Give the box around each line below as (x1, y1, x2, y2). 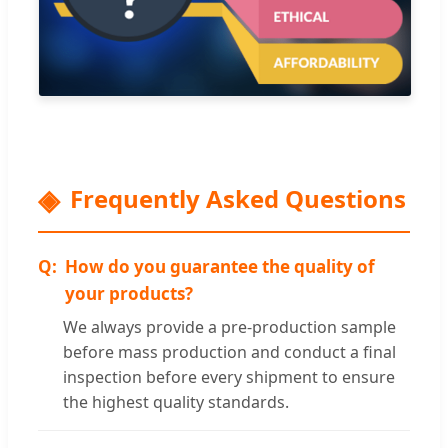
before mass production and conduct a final (63, 341, 396, 364)
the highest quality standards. (63, 391, 289, 414)
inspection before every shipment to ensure (63, 366, 395, 389)
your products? (65, 282, 193, 306)
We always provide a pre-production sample (63, 316, 396, 339)
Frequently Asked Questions (70, 182, 406, 216)
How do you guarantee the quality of (65, 255, 375, 279)
